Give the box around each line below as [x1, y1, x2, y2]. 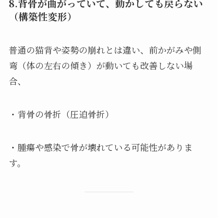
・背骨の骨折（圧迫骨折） [8, 107, 114, 120]
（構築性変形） [8, 9, 77, 23]
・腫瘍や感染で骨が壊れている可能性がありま [8, 140, 193, 153]
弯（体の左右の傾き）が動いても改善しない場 [8, 58, 193, 72]
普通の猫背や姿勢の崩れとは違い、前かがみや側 [8, 43, 201, 56]
